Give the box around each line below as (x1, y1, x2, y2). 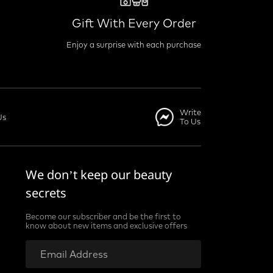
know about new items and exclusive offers (26, 221, 188, 231)
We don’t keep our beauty (26, 166, 172, 183)
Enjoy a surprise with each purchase (66, 40, 201, 50)
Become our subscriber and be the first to (26, 211, 182, 222)
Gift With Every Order (71, 16, 196, 31)
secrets (26, 185, 67, 202)
